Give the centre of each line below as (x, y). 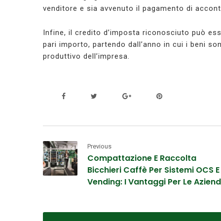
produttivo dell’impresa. (86, 56)
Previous (99, 147)
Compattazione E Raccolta (142, 158)
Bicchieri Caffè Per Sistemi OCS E (153, 170)
